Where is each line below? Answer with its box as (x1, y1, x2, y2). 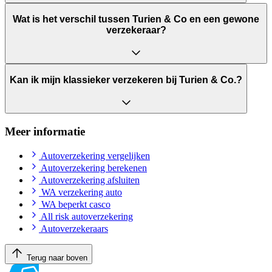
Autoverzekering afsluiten (41, 175, 140, 186)
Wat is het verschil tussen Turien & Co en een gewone (13, 14, 259, 25)
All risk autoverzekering (41, 211, 133, 222)
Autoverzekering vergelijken (41, 151, 150, 161)
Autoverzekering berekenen (41, 163, 147, 174)
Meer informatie (5, 124, 85, 138)
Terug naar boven (27, 253, 87, 263)
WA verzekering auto (41, 187, 122, 198)
